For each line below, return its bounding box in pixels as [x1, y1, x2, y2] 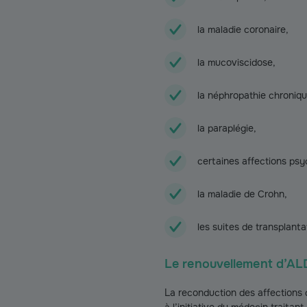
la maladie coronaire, [197, 23, 288, 36]
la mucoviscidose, [197, 56, 275, 69]
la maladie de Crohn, [197, 188, 287, 200]
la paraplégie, [197, 122, 256, 134]
